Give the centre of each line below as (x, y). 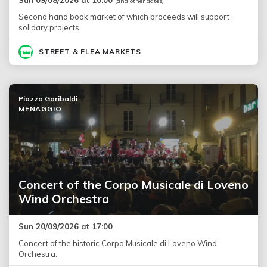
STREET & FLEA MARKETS (90, 51)
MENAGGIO (40, 108)
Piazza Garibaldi (48, 98)
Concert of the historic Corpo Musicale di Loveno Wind (118, 243)
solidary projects (49, 27)
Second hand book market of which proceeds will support (124, 16)
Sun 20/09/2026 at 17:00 (66, 226)
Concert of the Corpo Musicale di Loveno (133, 184)
